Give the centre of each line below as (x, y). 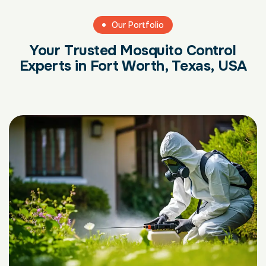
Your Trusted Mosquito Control (133, 50)
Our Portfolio (138, 25)
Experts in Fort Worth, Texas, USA (133, 66)
